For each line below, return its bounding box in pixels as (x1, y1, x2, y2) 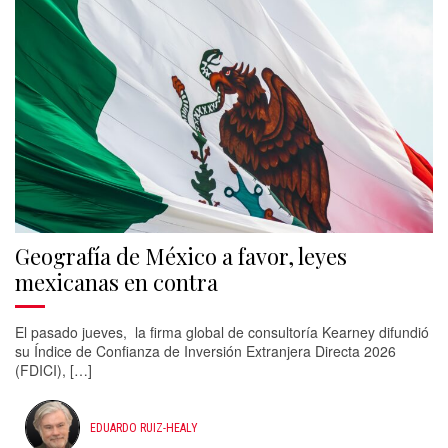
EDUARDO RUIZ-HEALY (90, 420, 198, 435)
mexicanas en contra (15, 267, 218, 297)
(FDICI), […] (15, 360, 92, 380)
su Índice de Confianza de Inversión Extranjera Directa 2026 (15, 341, 396, 361)
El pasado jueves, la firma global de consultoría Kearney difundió (15, 322, 429, 342)
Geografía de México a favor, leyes (15, 241, 347, 271)
